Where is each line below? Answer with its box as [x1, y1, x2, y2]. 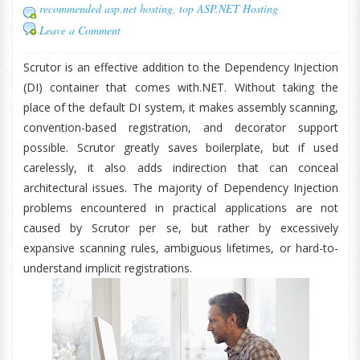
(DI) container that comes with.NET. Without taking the [22, 80, 339, 95]
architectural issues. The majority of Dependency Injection [22, 180, 339, 195]
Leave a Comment [39, 22, 121, 38]
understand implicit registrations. [22, 260, 192, 276]
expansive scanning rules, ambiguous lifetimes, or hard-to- [22, 240, 339, 256]
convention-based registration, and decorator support [22, 120, 339, 135]
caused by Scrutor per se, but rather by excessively [22, 220, 339, 235]
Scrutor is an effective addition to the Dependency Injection [22, 59, 339, 75]
